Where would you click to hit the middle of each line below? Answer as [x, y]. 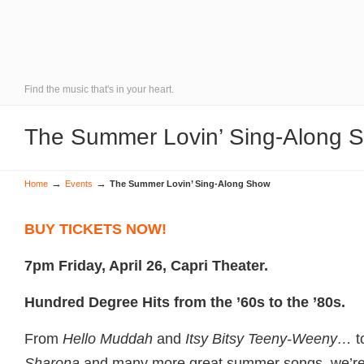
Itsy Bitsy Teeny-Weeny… [271, 339]
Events [79, 184]
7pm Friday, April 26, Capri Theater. [146, 266]
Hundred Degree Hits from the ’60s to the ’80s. [185, 302]
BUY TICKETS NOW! [95, 229]
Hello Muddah [110, 339]
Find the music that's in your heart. [99, 89]
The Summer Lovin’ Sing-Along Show [190, 184]
